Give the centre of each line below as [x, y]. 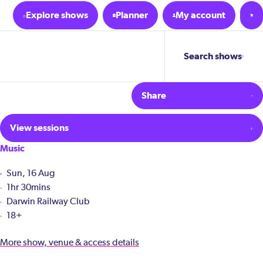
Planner [132, 15]
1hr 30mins [28, 188]
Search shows [213, 56]
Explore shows [57, 15]
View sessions [39, 128]
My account [200, 15]
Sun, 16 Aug [30, 174]
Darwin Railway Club [48, 202]
